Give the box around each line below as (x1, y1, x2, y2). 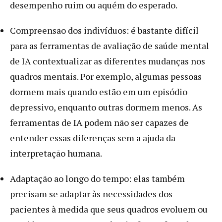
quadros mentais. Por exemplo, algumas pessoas (10, 70, 202, 82)
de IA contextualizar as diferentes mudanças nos (10, 55, 205, 67)
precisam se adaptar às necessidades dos (10, 187, 172, 200)
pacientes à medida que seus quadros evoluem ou (10, 203, 208, 215)
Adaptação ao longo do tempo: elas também (10, 172, 185, 184)
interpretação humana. (10, 147, 102, 159)
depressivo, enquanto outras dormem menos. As (10, 101, 202, 113)
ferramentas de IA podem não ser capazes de (10, 116, 189, 128)
